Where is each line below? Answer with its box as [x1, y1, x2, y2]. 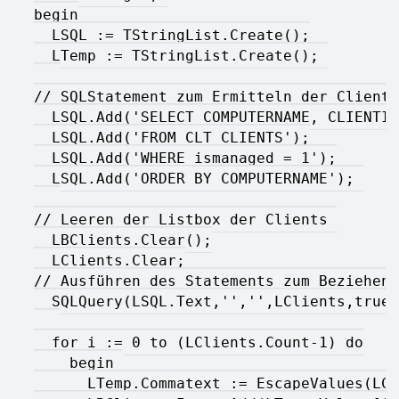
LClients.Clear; [34, 251, 185, 269]
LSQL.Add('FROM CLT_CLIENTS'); [34, 128, 310, 146]
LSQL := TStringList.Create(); [34, 26, 310, 44]
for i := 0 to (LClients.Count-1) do [34, 333, 363, 351]
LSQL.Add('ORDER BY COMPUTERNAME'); [34, 169, 363, 187]
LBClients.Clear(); [34, 231, 212, 248]
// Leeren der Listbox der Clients [34, 210, 337, 228]
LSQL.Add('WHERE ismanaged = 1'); [34, 149, 337, 167]
